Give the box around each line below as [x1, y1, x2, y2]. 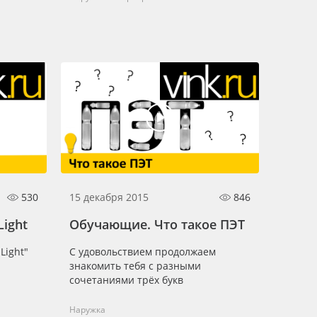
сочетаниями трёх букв [69, 273, 183, 287]
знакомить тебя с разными [69, 259, 201, 272]
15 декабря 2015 [69, 190, 149, 204]
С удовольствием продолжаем [69, 245, 216, 258]
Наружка [69, 304, 105, 316]
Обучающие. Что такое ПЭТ [69, 216, 245, 233]
